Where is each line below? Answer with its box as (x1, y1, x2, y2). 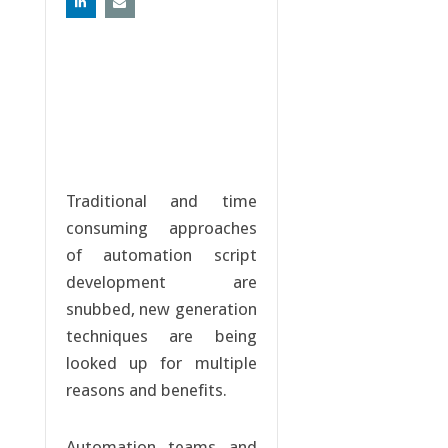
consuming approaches (65, 218, 257, 239)
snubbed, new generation (65, 299, 257, 320)
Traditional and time (65, 191, 257, 212)
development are (65, 272, 257, 293)
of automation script (65, 245, 257, 266)
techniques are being (65, 326, 257, 347)
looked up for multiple (65, 353, 257, 374)
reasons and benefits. (65, 380, 227, 401)
